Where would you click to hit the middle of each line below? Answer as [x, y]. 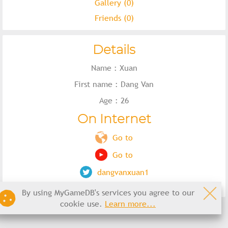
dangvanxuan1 [123, 172]
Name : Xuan [114, 68]
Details [114, 49]
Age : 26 [114, 100]
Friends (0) [114, 18]
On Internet [114, 119]
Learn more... [131, 204]
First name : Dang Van [114, 84]
